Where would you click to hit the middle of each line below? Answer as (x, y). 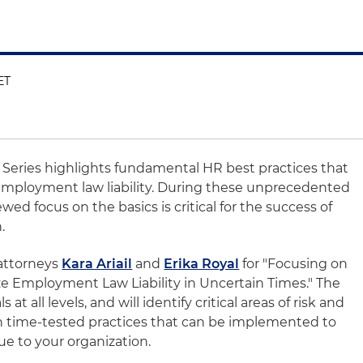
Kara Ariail (97, 264)
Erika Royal (202, 264)
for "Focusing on (294, 264)
